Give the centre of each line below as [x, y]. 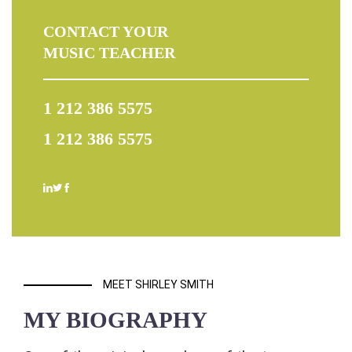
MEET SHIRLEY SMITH [158, 285]
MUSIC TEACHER [109, 53]
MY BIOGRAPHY [115, 320]
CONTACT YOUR [106, 32]
